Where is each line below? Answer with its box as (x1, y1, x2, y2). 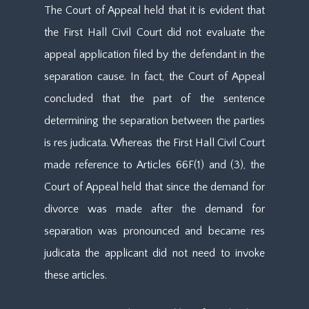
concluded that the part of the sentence (44, 92, 265, 105)
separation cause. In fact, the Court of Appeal (44, 70, 265, 83)
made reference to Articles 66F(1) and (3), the (44, 159, 265, 171)
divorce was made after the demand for (44, 203, 265, 215)
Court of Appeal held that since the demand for (44, 181, 265, 193)
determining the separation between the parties (44, 114, 265, 127)
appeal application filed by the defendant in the (44, 48, 265, 61)
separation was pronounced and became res (44, 225, 265, 237)
